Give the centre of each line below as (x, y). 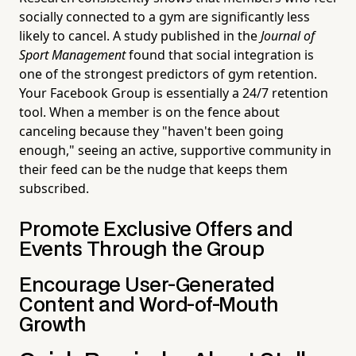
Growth (53, 325)
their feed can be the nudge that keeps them (153, 169)
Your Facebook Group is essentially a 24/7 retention (174, 93)
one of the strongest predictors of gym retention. (168, 74)
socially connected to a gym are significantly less (164, 16)
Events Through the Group (142, 250)
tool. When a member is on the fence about (149, 112)
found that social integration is (220, 54)
